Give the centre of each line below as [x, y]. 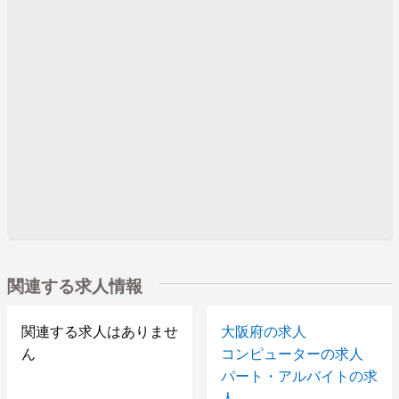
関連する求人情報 [75, 285]
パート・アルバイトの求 [299, 375]
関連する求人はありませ [100, 330]
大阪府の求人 [264, 330]
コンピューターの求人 [292, 353]
